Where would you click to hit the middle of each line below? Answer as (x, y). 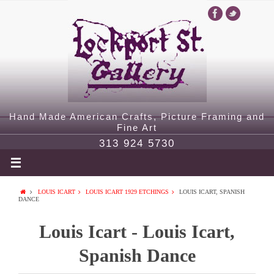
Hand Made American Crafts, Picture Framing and (137, 117)
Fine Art (137, 128)
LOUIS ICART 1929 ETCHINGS (127, 192)
